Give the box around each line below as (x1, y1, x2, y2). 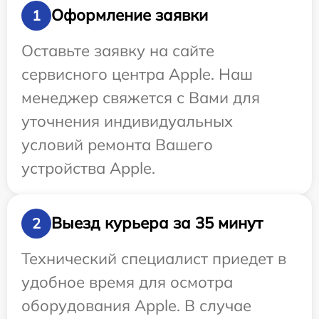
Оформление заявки (51, 5, 208, 26)
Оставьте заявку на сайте (21, 40, 214, 61)
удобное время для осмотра (21, 271, 233, 292)
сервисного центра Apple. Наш (21, 63, 253, 84)
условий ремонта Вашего (21, 134, 213, 155)
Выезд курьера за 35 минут (51, 213, 263, 234)
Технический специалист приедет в (21, 248, 286, 268)
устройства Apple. (21, 157, 155, 178)
